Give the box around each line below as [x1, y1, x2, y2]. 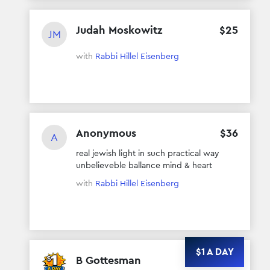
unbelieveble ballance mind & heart [76, 159, 212, 171]
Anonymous [76, 125, 136, 140]
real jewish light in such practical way [76, 147, 219, 159]
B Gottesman [76, 253, 141, 267]
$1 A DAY [195, 245, 234, 258]
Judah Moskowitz [76, 22, 162, 37]
